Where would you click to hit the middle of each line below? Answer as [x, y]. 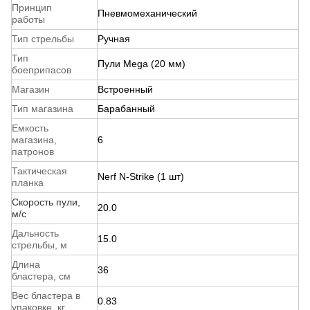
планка [28, 182]
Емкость [30, 128]
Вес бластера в [46, 295]
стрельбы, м [39, 245]
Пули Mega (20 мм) [142, 63]
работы [28, 19]
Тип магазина [43, 108]
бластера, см [41, 276]
